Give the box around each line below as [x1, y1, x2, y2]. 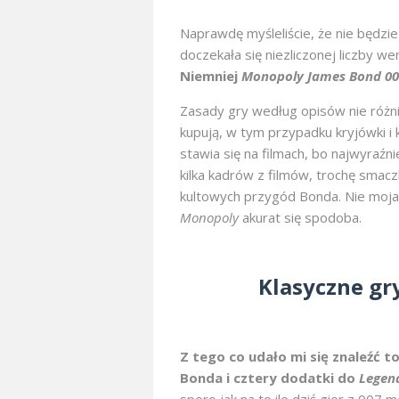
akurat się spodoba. [239, 208, 362, 227]
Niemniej [180, 67, 241, 85]
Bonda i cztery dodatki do [180, 369, 359, 387]
